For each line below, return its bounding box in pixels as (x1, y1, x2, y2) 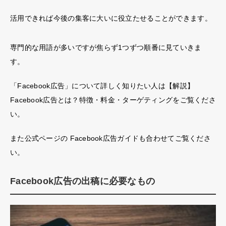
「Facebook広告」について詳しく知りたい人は (10, 81, 165, 90)
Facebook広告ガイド (70, 134, 139, 142)
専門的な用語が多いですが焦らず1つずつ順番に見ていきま (10, 43, 202, 51)
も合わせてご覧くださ (139, 134, 211, 142)
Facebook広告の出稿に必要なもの (10, 176, 155, 186)
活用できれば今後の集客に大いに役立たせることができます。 (10, 14, 212, 22)
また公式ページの (10, 134, 70, 142)
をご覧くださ (173, 95, 216, 104)
